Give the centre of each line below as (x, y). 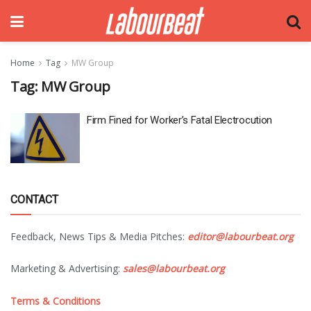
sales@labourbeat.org (174, 268)
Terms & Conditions (56, 301)
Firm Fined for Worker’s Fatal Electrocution (180, 120)
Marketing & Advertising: (67, 268)
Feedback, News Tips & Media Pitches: (99, 236)
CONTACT (34, 199)
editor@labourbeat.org (241, 236)
